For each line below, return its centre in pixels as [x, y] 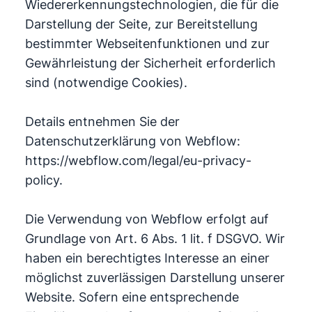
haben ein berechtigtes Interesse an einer [147, 258]
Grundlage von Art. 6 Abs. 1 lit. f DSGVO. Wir [155, 239]
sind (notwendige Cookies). [106, 83]
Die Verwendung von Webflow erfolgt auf [147, 219]
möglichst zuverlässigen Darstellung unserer [155, 278]
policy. [44, 180]
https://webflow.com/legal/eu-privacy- [138, 161]
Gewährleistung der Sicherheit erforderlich [150, 63]
